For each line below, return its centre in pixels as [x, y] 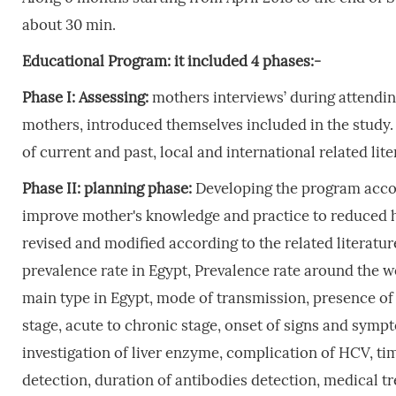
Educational [63, 61]
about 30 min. [69, 25]
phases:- [291, 61]
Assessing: [113, 97]
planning [114, 188]
